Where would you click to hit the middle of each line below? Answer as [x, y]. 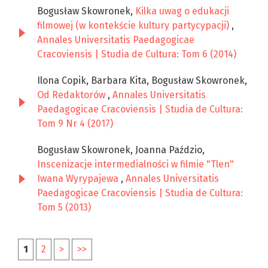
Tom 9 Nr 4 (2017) [75, 124]
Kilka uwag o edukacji [182, 11]
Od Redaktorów [72, 95]
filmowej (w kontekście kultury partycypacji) [134, 26]
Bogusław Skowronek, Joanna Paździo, [121, 150]
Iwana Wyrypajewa [79, 179]
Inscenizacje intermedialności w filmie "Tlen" [135, 165]
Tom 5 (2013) [64, 208]
